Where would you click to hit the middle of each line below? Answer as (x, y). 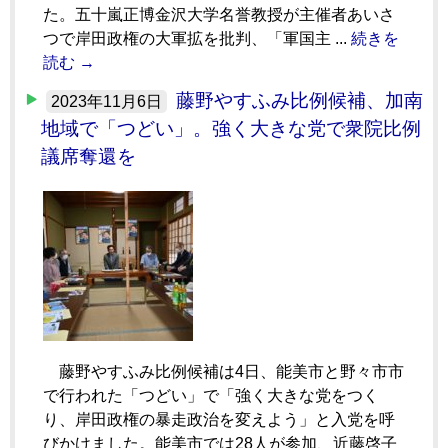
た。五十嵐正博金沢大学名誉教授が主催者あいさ (219, 14)
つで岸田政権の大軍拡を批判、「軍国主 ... (197, 38)
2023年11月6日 (106, 101)
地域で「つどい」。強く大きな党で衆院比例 (231, 128)
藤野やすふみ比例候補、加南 (299, 100)
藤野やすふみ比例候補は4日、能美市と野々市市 (223, 371)
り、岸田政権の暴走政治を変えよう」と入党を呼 (219, 419)
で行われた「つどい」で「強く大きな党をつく (211, 395)
